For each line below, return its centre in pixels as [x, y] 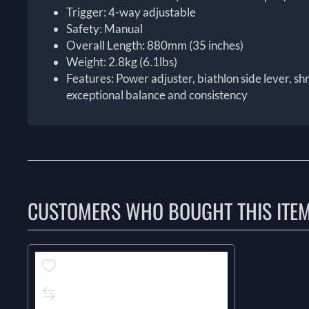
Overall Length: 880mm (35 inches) [155, 46]
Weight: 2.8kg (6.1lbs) [122, 62]
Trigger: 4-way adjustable [131, 12]
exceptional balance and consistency [157, 95]
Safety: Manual [105, 29]
